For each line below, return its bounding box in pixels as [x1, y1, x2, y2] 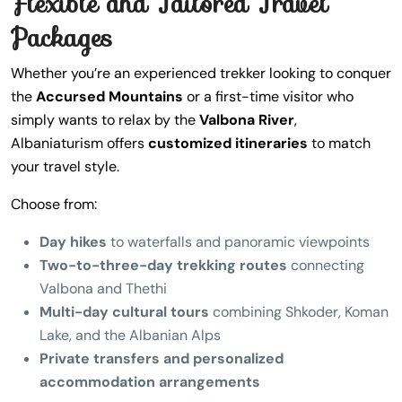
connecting [287, 256, 364, 275]
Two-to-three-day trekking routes [39, 256, 287, 275]
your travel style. [11, 157, 119, 176]
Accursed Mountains [36, 87, 183, 106]
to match [308, 134, 371, 153]
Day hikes [39, 232, 107, 251]
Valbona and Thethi [39, 279, 167, 298]
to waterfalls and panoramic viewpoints [107, 232, 370, 251]
